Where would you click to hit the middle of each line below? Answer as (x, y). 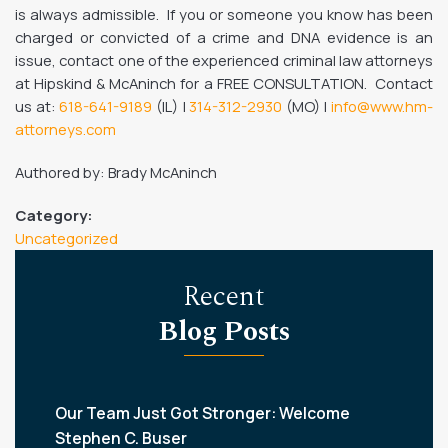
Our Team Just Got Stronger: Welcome (202, 413)
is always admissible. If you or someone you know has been (224, 14)
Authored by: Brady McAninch (116, 172)
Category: (54, 215)
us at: (37, 106)
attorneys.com (65, 129)
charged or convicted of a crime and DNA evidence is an (224, 37)
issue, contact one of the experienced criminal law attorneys (224, 60)
